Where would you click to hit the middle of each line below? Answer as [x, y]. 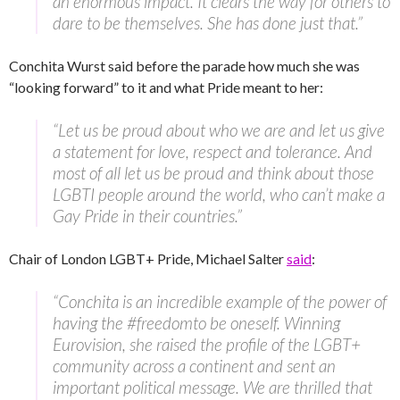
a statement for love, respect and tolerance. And [212, 151]
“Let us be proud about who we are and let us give [219, 129]
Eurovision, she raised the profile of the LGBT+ [207, 344]
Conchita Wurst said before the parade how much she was [184, 65]
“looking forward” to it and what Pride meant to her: [166, 87]
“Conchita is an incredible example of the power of [220, 301]
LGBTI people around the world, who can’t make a [219, 194]
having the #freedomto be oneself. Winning [196, 322]
